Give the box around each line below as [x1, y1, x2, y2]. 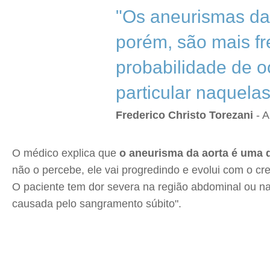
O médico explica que [12, 147, 116, 159]
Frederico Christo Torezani [116, 109, 253, 121]
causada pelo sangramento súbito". [12, 198, 181, 210]
